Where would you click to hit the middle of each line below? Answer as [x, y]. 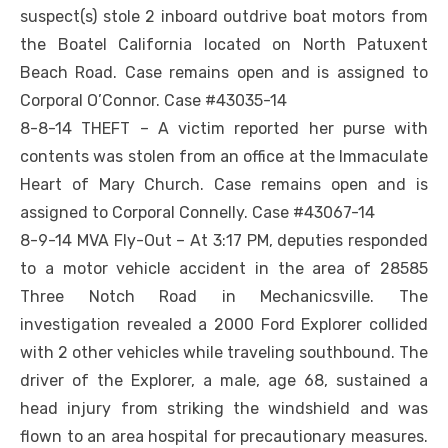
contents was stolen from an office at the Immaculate [224, 157]
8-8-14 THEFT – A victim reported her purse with [224, 129]
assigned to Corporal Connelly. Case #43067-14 [197, 213]
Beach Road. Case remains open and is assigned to [224, 73]
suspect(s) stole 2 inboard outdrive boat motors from [224, 17]
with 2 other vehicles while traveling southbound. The [224, 353]
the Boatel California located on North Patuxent [224, 45]
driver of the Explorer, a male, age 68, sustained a [224, 381]
